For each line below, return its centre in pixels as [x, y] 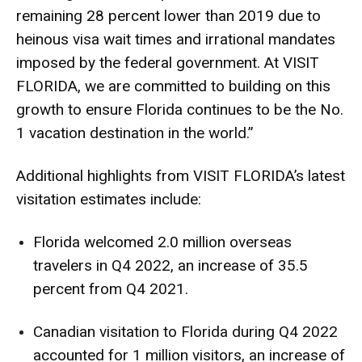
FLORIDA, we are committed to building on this [173, 86]
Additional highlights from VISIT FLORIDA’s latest [181, 176]
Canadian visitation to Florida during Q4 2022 [185, 332]
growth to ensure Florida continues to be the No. [180, 110]
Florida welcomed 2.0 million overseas [162, 242]
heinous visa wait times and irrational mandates [176, 40]
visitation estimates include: [109, 200]
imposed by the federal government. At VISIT [168, 63]
